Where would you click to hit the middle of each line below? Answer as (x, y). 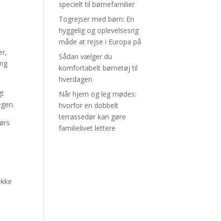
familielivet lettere (87, 128)
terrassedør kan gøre (92, 117)
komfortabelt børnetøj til (98, 68)
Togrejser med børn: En (97, 19)
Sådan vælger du (86, 57)
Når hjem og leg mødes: (98, 94)
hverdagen (76, 79)
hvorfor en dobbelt (89, 106)
